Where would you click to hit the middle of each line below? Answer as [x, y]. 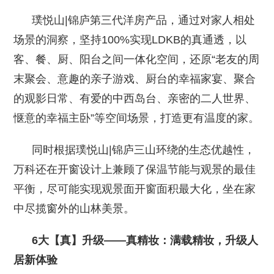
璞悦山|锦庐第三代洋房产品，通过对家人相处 [135, 20]
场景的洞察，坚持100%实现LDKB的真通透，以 [130, 39]
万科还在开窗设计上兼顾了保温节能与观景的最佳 [135, 169]
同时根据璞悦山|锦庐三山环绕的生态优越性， [135, 150]
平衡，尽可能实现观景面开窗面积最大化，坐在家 [135, 189]
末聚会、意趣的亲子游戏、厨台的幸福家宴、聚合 [135, 79]
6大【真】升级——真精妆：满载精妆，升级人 [136, 240]
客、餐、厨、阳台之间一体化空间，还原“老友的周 [137, 59]
